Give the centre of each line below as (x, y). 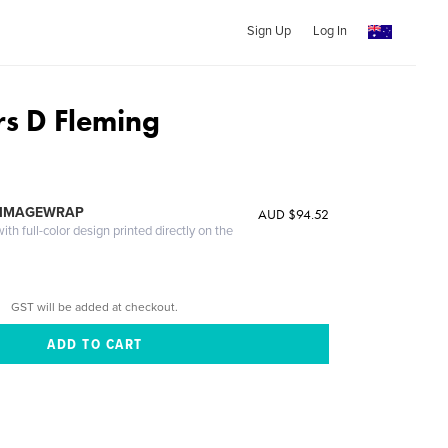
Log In (329, 31)
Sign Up (268, 31)
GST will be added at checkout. (95, 306)
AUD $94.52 (293, 214)
